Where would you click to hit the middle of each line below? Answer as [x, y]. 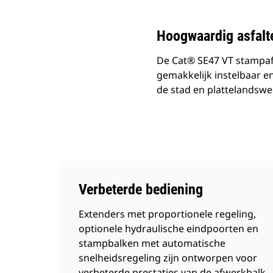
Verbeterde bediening [141, 190]
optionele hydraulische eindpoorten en [168, 229]
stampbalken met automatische [152, 243]
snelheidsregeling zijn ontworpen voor [168, 258]
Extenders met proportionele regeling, [167, 214]
